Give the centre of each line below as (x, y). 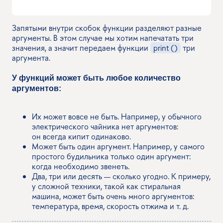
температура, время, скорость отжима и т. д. (110, 206)
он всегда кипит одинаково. (81, 136)
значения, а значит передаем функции (81, 48)
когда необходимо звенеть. (81, 166)
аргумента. (31, 57)
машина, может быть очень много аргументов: (113, 196)
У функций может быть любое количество (96, 78)
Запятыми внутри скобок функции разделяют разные (107, 28)
